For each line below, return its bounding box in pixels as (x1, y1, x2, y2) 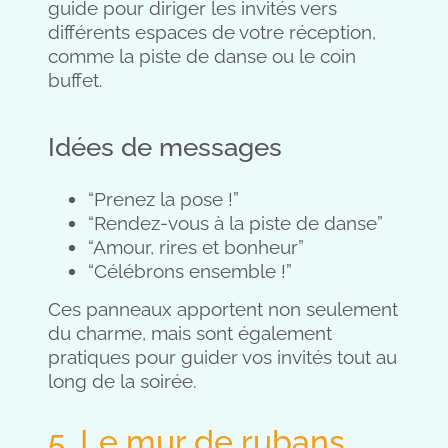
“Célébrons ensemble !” (88, 259, 292, 282)
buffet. (48, 68, 103, 91)
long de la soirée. (48, 370, 197, 393)
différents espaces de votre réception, (48, 20, 376, 43)
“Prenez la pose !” (88, 187, 239, 210)
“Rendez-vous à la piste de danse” (88, 211, 383, 234)
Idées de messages (48, 131, 282, 162)
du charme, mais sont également (48, 322, 332, 345)
